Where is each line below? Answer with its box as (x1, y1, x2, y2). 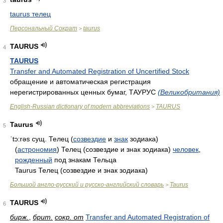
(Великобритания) (158, 88, 220, 96)
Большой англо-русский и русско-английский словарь (10, 181, 164, 188)
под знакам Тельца (52, 156, 116, 164)
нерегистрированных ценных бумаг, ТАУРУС (10, 88, 158, 96)
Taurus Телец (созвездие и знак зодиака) (15, 166, 148, 174)
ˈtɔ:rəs (10, 135, 30, 143)
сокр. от (55, 213, 84, 221)
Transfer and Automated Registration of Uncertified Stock (10, 67, 189, 75)
